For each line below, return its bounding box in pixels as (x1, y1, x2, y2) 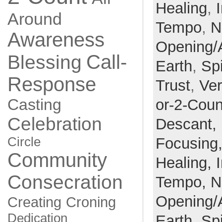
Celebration (7, 114, 102, 134)
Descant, (155, 115, 221, 133)
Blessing (7, 52, 82, 73)
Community (7, 149, 107, 171)
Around (7, 9, 62, 28)
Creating (7, 194, 61, 210)
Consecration (7, 171, 123, 193)
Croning (65, 194, 116, 210)
